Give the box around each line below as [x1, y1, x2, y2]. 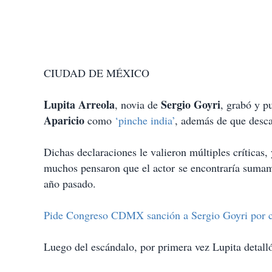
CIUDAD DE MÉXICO [44, 66, 149, 81]
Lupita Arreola [44, 97, 115, 113]
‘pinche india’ [112, 113, 175, 128]
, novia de [115, 97, 158, 112]
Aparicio [44, 112, 84, 129]
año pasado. [44, 176, 96, 191]
